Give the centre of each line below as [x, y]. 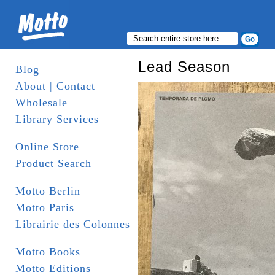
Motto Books [48, 252]
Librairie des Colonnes [73, 224]
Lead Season [184, 67]
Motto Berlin [48, 191]
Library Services [57, 119]
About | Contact [55, 86]
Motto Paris [45, 207]
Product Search [53, 163]
